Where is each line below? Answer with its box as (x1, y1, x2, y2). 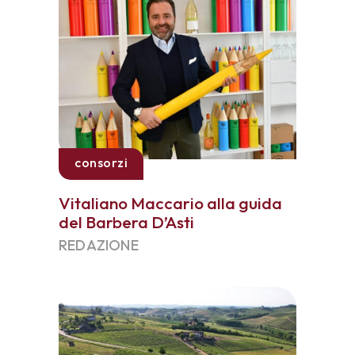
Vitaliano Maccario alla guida (59, 193, 282, 213)
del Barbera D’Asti (59, 212, 194, 232)
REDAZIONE (59, 236, 139, 254)
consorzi (74, 155, 128, 170)
